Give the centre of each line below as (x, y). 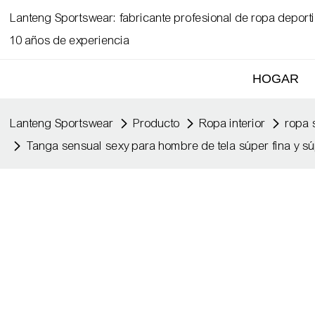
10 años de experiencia (70, 40)
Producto (157, 123)
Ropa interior (233, 123)
